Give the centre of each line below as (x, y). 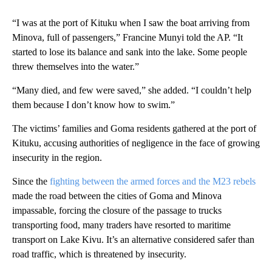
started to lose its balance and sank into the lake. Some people (130, 52)
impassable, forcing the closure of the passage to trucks (117, 210)
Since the (31, 181)
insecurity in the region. (57, 157)
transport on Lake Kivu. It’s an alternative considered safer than (133, 239)
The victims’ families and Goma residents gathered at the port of (134, 128)
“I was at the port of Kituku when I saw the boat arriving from (131, 22)
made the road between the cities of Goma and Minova (117, 195)
